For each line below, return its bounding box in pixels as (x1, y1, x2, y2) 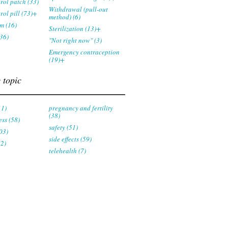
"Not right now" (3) (49, 36, 102, 45)
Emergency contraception (49, 47, 120, 56)
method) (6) (49, 12, 80, 21)
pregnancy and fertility (49, 103, 113, 112)
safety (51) (49, 123, 78, 132)
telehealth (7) (49, 146, 86, 155)
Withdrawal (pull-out (49, 5, 108, 14)
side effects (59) (49, 134, 92, 144)
